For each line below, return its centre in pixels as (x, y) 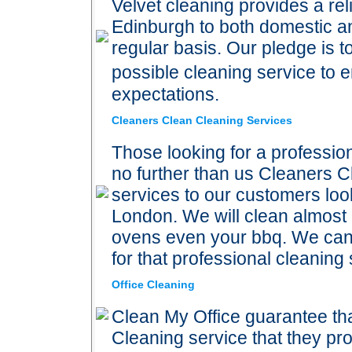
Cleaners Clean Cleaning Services (202, 120)
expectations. (165, 94)
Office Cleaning (153, 284)
